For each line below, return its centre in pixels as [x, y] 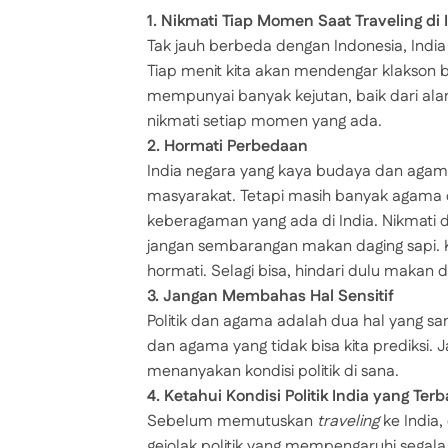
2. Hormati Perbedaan [227, 147]
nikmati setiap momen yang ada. [264, 122]
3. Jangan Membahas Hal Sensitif [270, 297]
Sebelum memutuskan [232, 422]
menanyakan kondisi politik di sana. [273, 372]
